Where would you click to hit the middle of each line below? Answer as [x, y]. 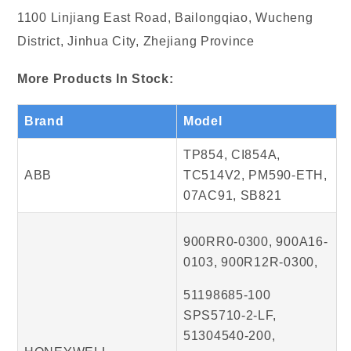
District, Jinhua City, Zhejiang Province [136, 42]
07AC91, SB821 [233, 196]
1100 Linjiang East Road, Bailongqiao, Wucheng [165, 18]
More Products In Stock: [96, 79]
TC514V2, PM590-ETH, [255, 175]
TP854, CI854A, [232, 155]
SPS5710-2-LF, [230, 316]
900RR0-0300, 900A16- [256, 242]
